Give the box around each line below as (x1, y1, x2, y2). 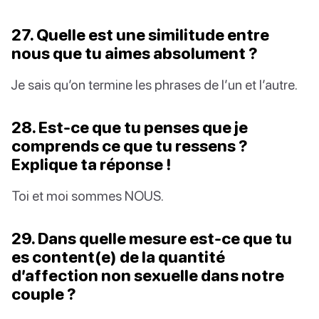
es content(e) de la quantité (11, 246, 225, 266)
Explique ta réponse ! (11, 154, 171, 174)
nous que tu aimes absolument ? (11, 43, 258, 63)
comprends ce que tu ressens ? (11, 135, 248, 155)
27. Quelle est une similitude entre (11, 24, 269, 44)
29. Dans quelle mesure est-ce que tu (11, 228, 292, 248)
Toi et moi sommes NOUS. (11, 187, 164, 204)
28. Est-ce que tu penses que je (11, 117, 248, 137)
